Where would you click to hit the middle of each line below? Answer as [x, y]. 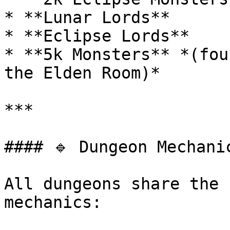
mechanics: [53, 202]
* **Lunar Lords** [87, 17]
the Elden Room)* [82, 73]
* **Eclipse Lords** [97, 36]
